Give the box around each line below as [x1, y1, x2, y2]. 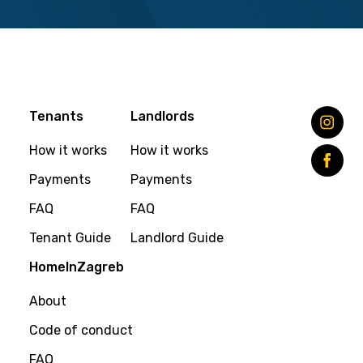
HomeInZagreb [29, 259, 124, 275]
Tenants [29, 109, 83, 125]
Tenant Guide [29, 230, 111, 246]
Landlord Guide [130, 230, 224, 246]
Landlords [130, 109, 194, 125]
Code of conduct [29, 322, 133, 339]
